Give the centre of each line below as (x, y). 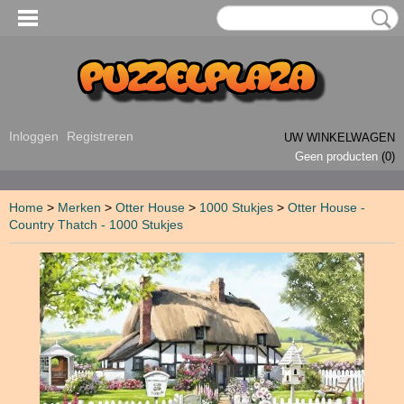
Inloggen (34, 136)
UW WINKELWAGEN (340, 138)
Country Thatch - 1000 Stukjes (96, 225)
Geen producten (338, 156)
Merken (79, 207)
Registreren (100, 136)
